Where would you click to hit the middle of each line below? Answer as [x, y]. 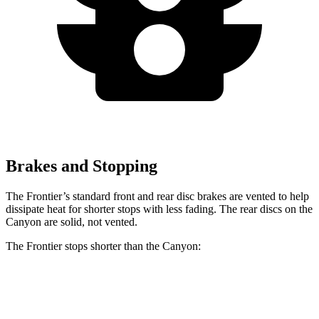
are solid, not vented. [89, 221]
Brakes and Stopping [82, 166]
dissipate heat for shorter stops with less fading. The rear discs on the [159, 209]
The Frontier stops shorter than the [84, 246]
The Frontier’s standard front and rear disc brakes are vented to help [157, 196]
